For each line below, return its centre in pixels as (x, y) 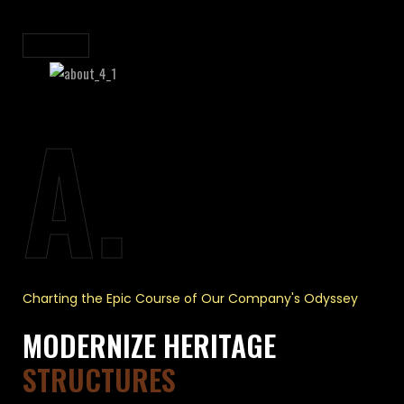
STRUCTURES (99, 380)
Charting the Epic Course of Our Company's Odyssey (190, 299)
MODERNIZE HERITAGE (149, 345)
